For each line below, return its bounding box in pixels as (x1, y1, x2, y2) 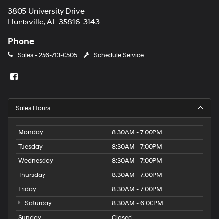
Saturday (23, 199, 52, 208)
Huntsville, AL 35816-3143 (8, 17, 100, 27)
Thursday (18, 171, 45, 179)
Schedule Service (94, 51, 144, 59)
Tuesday (18, 143, 43, 151)
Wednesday (18, 157, 53, 165)
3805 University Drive (8, 6, 85, 16)
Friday (18, 185, 36, 194)
